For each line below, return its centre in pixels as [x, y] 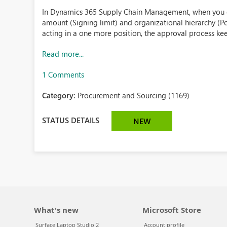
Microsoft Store [172, 210]
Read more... [63, 54]
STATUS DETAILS [71, 120]
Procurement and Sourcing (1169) [134, 95]
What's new [56, 210]
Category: [60, 95]
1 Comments [63, 74]
